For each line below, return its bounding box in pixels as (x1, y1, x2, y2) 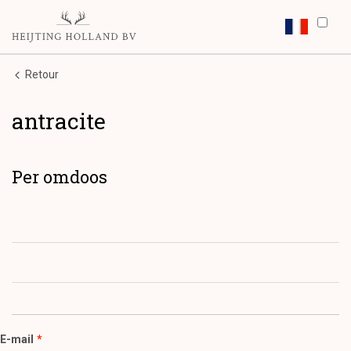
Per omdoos (12, 165, 107, 188)
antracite (12, 106, 106, 136)
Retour (23, 67, 59, 81)
